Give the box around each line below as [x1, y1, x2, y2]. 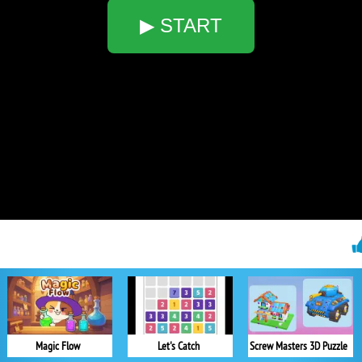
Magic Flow [36, 339, 80, 353]
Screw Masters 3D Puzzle [250, 339, 347, 353]
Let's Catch [157, 339, 200, 353]
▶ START [140, 15, 222, 36]
